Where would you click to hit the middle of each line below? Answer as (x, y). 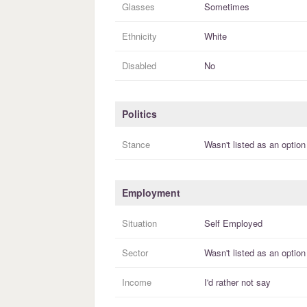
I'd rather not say (237, 282)
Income (137, 282)
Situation (139, 223)
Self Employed (233, 223)
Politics (139, 114)
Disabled (139, 66)
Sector (135, 253)
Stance (136, 145)
